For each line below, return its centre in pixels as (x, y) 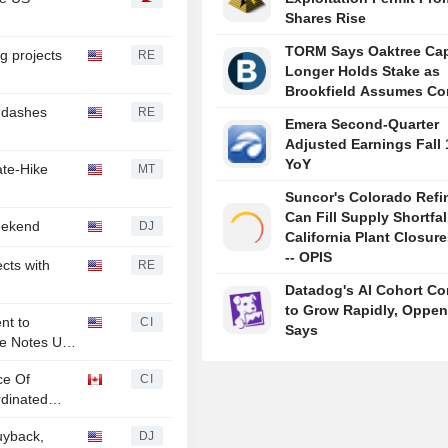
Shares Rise (326, 18)
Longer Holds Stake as (363, 71)
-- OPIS (309, 257)
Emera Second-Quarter (362, 124)
